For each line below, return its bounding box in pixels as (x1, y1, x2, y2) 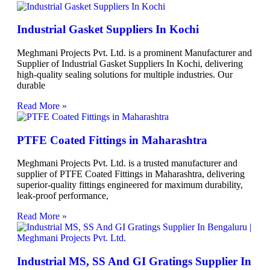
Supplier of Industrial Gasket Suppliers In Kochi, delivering (17, 58, 243, 69)
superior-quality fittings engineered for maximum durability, (17, 180, 243, 190)
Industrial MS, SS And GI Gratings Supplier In (17, 255, 251, 268)
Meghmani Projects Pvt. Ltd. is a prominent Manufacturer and (17, 48, 252, 58)
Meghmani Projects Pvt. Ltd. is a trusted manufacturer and (17, 158, 237, 169)
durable (17, 80, 45, 90)
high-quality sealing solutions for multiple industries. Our (17, 69, 233, 80)
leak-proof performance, (17, 190, 108, 201)
